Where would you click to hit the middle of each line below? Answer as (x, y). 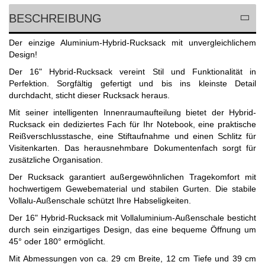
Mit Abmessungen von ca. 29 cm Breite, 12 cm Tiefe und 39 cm (132, 259)
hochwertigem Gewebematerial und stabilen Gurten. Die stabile (132, 189)
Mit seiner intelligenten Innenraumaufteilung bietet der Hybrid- (132, 113)
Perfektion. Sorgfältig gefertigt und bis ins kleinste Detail (132, 84)
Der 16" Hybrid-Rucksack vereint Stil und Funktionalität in (132, 72)
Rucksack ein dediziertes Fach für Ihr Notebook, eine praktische (132, 125)
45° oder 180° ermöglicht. (57, 242)
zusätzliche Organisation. (56, 160)
